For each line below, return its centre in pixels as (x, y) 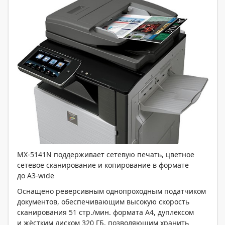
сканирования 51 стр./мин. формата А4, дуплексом (105, 212)
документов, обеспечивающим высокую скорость (103, 201)
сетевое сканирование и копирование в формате (103, 165)
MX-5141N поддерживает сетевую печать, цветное (106, 154)
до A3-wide (36, 175)
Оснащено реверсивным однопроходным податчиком (111, 191)
